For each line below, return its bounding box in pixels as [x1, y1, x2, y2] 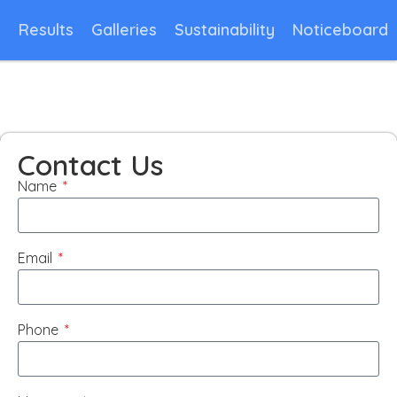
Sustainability [175, 19, 275, 40]
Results [19, 19, 74, 40]
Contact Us [17, 147, 163, 183]
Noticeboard [292, 19, 388, 40]
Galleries [91, 19, 157, 40]
